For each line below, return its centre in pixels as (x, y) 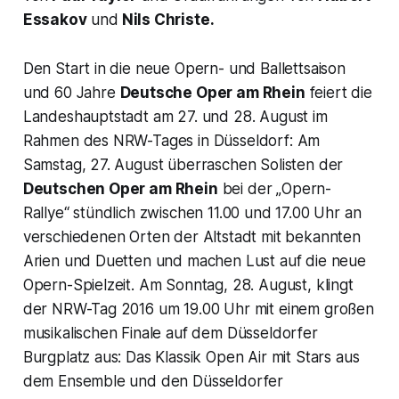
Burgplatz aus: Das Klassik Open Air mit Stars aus (191, 357)
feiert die (338, 92)
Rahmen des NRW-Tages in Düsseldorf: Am (171, 140)
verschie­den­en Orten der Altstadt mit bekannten (191, 236)
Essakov (55, 19)
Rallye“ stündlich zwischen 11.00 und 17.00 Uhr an (192, 212)
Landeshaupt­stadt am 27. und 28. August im (175, 116)
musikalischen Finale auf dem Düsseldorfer (170, 333)
